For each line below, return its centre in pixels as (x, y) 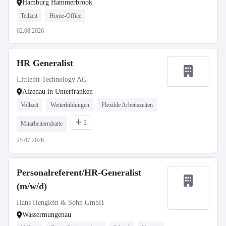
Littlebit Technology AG (52, 79)
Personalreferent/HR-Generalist (79, 173)
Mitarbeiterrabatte (42, 124)
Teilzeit (29, 16)
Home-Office (65, 16)
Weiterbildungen (70, 105)
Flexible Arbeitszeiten (127, 105)
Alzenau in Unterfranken (58, 92)
